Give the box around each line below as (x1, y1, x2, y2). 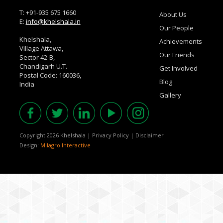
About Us (159, 10, 187, 19)
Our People (159, 23, 194, 33)
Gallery (159, 91, 181, 100)
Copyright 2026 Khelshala (19, 131, 86, 139)
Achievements (159, 37, 202, 46)
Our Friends (159, 50, 195, 60)
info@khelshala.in (25, 17, 81, 26)
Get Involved (159, 64, 198, 73)
